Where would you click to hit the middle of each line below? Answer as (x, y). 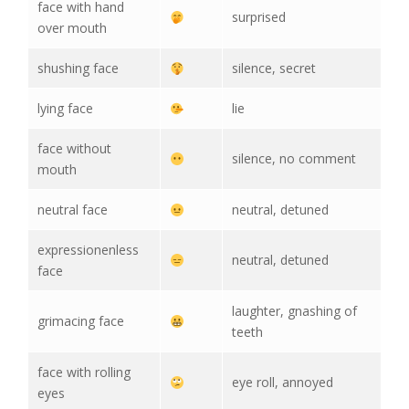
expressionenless (88, 250)
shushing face (78, 68)
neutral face (73, 210)
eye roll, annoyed (283, 383)
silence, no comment (294, 159)
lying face (65, 109)
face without (74, 149)
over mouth (72, 28)
